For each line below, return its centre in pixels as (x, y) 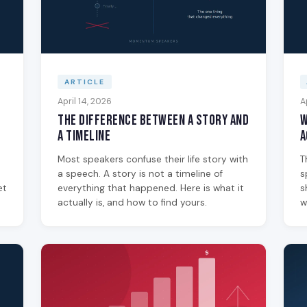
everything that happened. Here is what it (151, 188)
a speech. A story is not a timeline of (140, 173)
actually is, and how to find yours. (133, 202)
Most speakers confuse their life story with (153, 159)
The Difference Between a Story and (153, 120)
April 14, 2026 (85, 101)
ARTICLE (84, 82)
